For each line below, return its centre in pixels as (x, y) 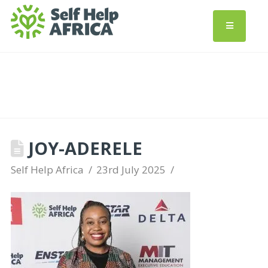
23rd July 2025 (131, 170)
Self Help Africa (47, 170)
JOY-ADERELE (83, 148)
